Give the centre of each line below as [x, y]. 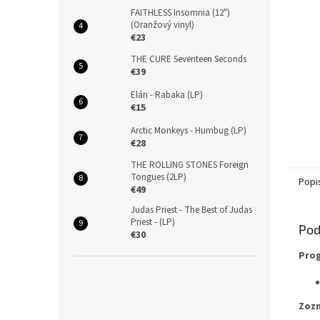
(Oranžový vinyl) [162, 25]
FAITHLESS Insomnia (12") [180, 13]
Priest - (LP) [153, 222]
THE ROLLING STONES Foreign [190, 165]
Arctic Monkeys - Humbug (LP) [189, 131]
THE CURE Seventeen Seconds [189, 59]
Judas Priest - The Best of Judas [191, 210]
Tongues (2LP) [159, 177]
